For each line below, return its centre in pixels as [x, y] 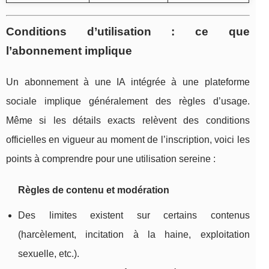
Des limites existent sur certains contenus [134, 216]
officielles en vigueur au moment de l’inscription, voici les [128, 140]
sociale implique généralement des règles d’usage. [128, 101]
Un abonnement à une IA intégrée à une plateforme [128, 82]
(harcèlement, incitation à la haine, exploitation [134, 235]
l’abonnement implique [69, 51]
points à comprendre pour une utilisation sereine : [111, 159]
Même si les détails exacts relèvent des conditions [128, 121]
